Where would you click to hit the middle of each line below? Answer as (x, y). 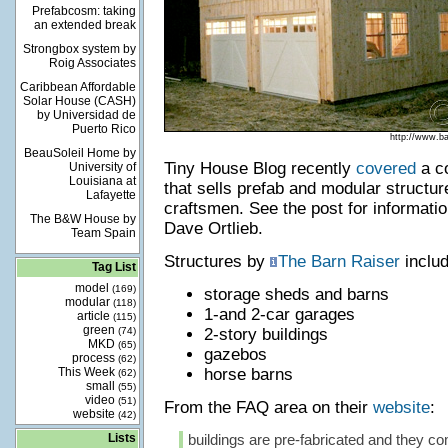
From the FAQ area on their (268, 407)
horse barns (248, 374)
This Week (87, 372)
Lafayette (110, 195)
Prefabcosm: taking (83, 11)
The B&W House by (82, 219)
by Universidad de (86, 115)
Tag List (113, 267)
